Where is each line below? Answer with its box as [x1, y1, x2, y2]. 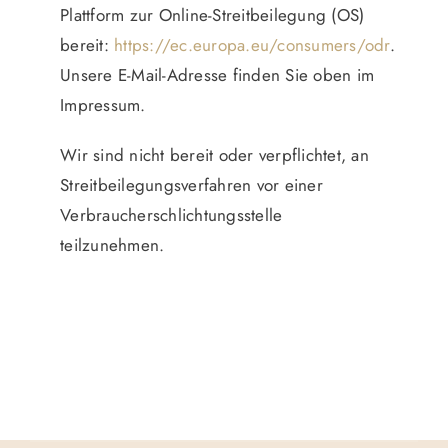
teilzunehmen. [60, 233, 165, 258]
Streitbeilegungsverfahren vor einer [60, 173, 323, 198]
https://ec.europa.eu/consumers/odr [114, 33, 390, 58]
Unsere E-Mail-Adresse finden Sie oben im [60, 63, 375, 88]
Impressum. [60, 93, 146, 118]
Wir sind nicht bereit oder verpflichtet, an [60, 143, 369, 168]
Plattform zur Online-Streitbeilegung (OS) [60, 3, 365, 28]
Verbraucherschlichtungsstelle [60, 203, 283, 228]
